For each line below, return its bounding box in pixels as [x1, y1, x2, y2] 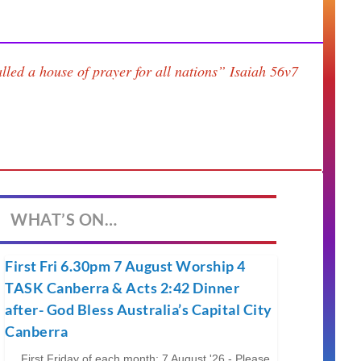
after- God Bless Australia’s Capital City [5, 300, 272, 318]
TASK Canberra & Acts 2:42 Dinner [5, 278, 240, 297]
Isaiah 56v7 [230, 61, 299, 81]
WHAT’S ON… [10, 209, 118, 229]
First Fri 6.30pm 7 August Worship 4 [5, 256, 246, 275]
